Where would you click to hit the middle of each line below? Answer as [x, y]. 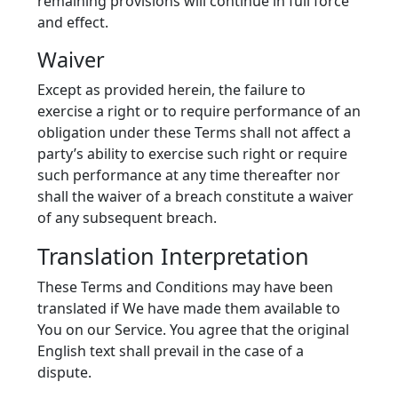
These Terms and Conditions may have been [185, 287]
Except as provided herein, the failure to [171, 90]
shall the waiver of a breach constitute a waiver [195, 196]
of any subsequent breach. [127, 218]
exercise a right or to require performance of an [199, 111]
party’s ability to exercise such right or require [192, 154]
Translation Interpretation [173, 256]
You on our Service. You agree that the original [193, 330]
